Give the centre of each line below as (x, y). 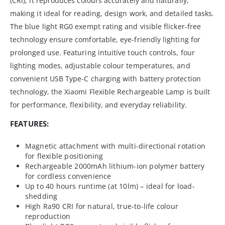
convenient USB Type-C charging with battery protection (105, 78)
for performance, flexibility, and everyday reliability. (98, 104)
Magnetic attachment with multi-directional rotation (115, 146)
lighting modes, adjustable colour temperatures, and (100, 65)
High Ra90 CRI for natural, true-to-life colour (102, 206)
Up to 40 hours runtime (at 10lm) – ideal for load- (110, 186)
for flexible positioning (64, 156)
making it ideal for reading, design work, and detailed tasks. (112, 13)
